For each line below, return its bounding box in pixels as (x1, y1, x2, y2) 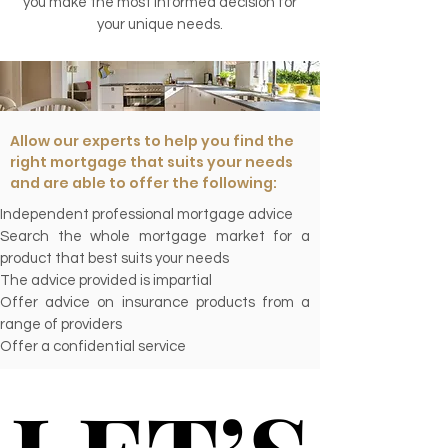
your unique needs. (97, 17, 223, 32)
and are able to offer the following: (10, 173, 277, 193)
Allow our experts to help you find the (10, 131, 294, 151)
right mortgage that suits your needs (10, 152, 293, 172)
